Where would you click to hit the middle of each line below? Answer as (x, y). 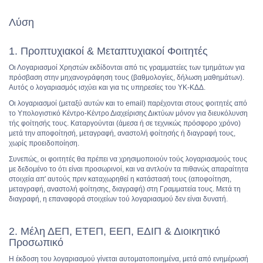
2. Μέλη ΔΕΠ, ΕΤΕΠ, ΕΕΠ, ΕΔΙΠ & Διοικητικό (114, 231)
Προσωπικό (36, 242)
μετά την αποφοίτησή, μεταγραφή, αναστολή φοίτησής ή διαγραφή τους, (122, 133)
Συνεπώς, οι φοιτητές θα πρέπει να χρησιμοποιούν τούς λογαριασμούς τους (128, 159)
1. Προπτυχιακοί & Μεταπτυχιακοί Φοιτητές (108, 51)
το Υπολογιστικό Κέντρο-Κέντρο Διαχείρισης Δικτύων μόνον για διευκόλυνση (128, 113)
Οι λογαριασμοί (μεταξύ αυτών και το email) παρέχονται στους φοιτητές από (128, 103)
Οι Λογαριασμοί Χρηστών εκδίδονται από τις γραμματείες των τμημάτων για (127, 68)
